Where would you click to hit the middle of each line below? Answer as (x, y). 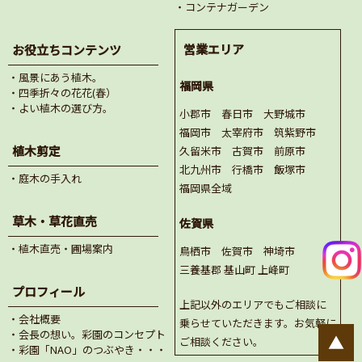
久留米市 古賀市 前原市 (243, 151)
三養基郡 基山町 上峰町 (235, 270)
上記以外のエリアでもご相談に (253, 305)
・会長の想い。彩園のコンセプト (87, 335)
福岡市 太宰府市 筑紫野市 (248, 133)
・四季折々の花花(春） (62, 93)
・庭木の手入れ (45, 179)
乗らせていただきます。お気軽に (258, 323)
